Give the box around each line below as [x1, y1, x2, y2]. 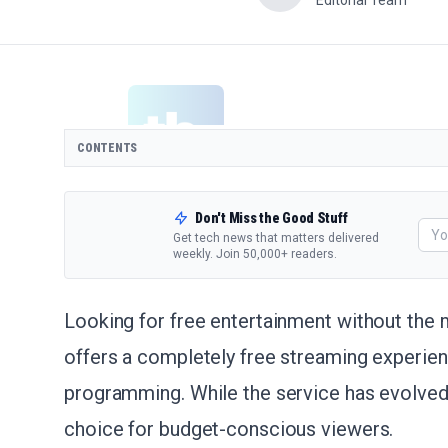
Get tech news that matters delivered [173, 231, 380, 245]
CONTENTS [77, 141, 138, 155]
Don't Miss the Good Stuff [195, 210, 348, 226]
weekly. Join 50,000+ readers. [173, 247, 338, 261]
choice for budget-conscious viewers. [64, 417, 394, 441]
